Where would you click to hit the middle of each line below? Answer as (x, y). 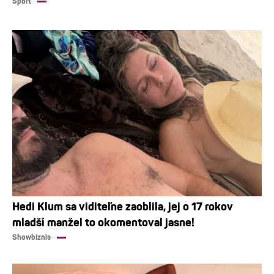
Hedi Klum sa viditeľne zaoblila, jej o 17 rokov (123, 206)
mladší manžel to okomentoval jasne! (103, 222)
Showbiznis (31, 237)
